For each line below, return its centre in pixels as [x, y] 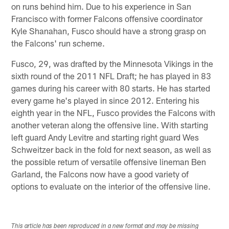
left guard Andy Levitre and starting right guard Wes [105, 137]
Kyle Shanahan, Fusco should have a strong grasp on [109, 30]
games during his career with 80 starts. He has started [111, 88]
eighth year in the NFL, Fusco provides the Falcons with [113, 112]
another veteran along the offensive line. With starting [110, 124]
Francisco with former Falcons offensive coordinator [107, 18]
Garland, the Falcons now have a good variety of [100, 174]
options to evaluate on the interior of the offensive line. [111, 186]
